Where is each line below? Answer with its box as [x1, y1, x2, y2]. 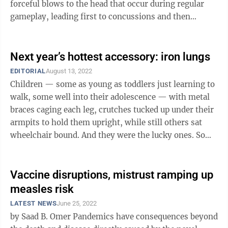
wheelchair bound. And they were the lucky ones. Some [10, 130, 196, 140]
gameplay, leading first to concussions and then [10, 12, 190, 21]
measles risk [10, 183, 74, 195]
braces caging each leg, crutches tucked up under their [10, 105, 214, 115]
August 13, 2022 [45, 67, 92, 75]
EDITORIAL [10, 67, 46, 75]
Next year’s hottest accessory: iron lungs [10, 50, 210, 63]
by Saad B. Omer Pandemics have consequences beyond [10, 212, 73, 221]
